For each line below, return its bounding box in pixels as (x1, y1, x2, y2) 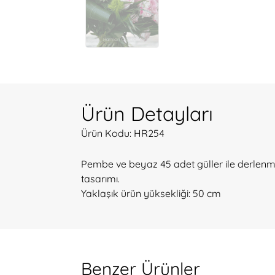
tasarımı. (81, 172, 122, 185)
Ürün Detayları (81, 101, 213, 126)
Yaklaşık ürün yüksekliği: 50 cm (81, 187, 221, 199)
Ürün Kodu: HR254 (81, 127, 165, 139)
